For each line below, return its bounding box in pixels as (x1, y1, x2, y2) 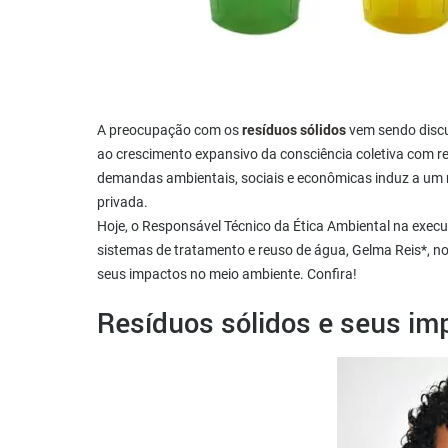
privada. (97, 194, 148, 211)
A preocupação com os (97, 122, 242, 139)
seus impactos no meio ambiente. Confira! (97, 266, 357, 283)
